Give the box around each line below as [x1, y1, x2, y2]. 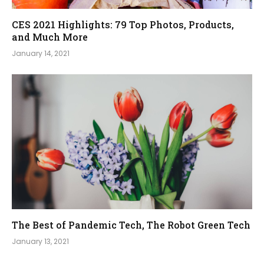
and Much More [12, 30, 88, 43]
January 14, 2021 [12, 48, 70, 58]
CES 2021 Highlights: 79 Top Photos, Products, [12, 18, 234, 31]
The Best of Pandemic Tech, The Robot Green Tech [12, 219, 250, 231]
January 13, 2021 [12, 236, 69, 246]
